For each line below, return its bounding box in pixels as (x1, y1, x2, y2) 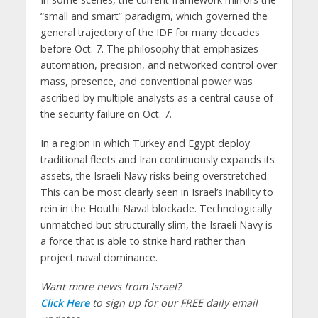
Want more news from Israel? (40, 279, 181, 293)
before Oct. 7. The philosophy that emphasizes (40, 42, 258, 56)
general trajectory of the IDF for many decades (40, 26, 260, 40)
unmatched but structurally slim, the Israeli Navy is (40, 217, 273, 231)
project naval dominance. (40, 250, 158, 264)
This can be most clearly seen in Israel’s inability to (40, 185, 273, 199)
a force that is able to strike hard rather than (40, 234, 246, 248)
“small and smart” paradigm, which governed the (40, 9, 268, 23)
